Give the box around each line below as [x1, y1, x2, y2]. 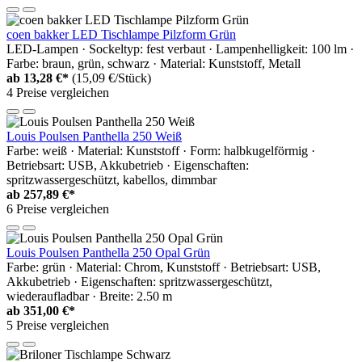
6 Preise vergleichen [6, 201, 109, 216]
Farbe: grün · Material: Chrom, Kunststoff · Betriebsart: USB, [6, 259, 321, 274]
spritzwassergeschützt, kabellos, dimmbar [6, 172, 217, 187]
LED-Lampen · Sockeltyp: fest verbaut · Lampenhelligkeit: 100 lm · [6, 41, 354, 56]
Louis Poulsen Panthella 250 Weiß [6, 128, 182, 143]
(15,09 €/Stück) [72, 70, 151, 85]
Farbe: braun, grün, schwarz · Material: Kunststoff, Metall [6, 56, 301, 70]
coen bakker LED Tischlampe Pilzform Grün [6, 27, 236, 41]
